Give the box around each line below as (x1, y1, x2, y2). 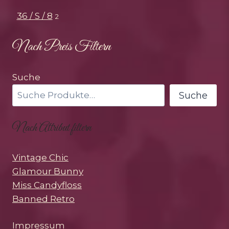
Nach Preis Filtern (12, 37, 111, 56)
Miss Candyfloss (12, 179, 82, 190)
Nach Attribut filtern (12, 121, 91, 136)
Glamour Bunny (12, 166, 83, 176)
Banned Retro (12, 193, 75, 204)
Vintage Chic (12, 152, 68, 163)
